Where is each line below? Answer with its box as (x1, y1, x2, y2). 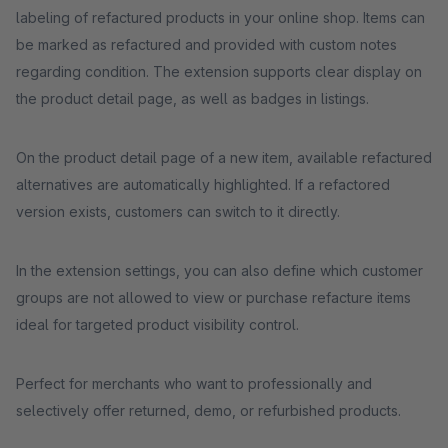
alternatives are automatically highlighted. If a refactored (16, 176, 390, 193)
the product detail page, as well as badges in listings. (16, 90, 369, 107)
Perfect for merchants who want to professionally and (16, 375, 372, 392)
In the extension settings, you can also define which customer (16, 262, 423, 279)
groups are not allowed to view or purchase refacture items (16, 289, 411, 306)
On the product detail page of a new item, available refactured (16, 149, 432, 166)
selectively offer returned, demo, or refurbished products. (16, 402, 401, 419)
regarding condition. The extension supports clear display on (16, 63, 422, 80)
